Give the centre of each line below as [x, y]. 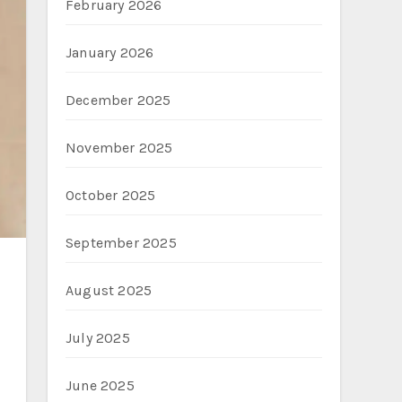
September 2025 [121, 243]
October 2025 [111, 195]
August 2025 [109, 290]
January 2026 [110, 52]
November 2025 [119, 148]
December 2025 [118, 100]
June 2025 [100, 385]
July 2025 [98, 338]
